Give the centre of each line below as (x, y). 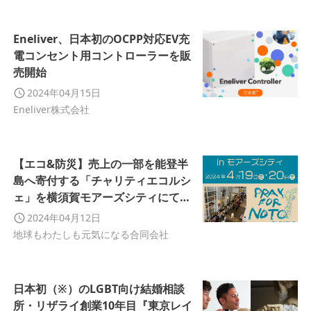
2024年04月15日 (64, 93)
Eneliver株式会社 (51, 109)
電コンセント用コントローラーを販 (102, 56)
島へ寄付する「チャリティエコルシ (102, 180)
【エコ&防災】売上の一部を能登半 (100, 164)
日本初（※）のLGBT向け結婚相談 (99, 289)
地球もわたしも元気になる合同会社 (91, 234)
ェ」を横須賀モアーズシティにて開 (102, 197)
